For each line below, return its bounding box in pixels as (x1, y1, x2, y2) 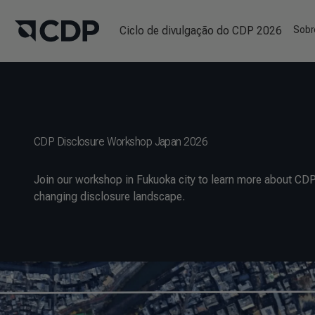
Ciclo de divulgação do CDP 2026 (120, 24, 283, 37)
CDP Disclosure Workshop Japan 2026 (34, 135, 207, 148)
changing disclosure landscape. (34, 190, 185, 203)
